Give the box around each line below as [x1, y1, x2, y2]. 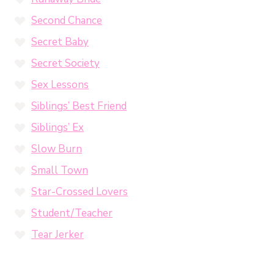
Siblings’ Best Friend [31, 98, 127, 113]
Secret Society [31, 56, 100, 70]
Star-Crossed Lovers [31, 184, 128, 199]
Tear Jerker [31, 227, 84, 242]
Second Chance [31, 13, 102, 28]
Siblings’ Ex [31, 120, 84, 135]
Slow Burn [31, 141, 82, 156]
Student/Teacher [31, 206, 113, 220]
